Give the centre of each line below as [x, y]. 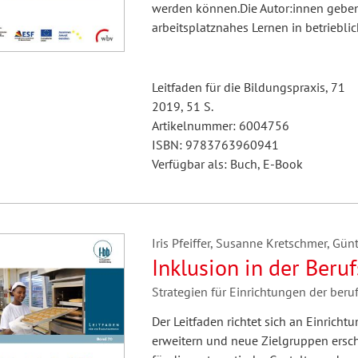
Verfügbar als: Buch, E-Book [227, 164]
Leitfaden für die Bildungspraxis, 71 [248, 87]
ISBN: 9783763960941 [215, 145]
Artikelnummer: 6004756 [220, 125]
